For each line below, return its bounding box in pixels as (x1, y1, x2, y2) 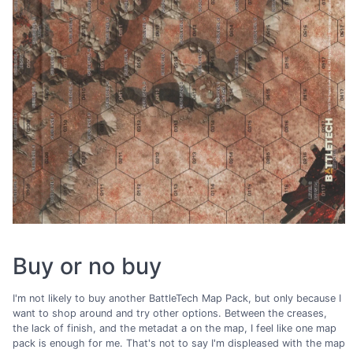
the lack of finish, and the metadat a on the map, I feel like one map (13, 322, 336, 335)
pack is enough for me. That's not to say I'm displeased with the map (13, 337, 345, 350)
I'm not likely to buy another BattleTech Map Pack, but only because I (13, 292, 341, 305)
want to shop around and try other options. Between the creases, (13, 307, 327, 320)
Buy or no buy (13, 251, 162, 280)
